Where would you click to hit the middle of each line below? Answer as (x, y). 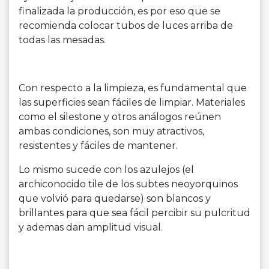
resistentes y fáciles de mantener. (98, 146)
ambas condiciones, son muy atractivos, (111, 131)
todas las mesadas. (62, 40)
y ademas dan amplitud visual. (91, 228)
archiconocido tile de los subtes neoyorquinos (128, 184)
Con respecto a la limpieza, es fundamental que (133, 88)
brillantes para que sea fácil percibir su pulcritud (134, 213)
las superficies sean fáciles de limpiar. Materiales (132, 103)
